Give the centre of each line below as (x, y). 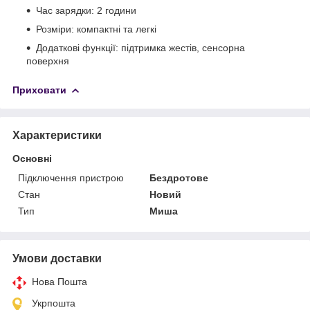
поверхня (48, 61)
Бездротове (179, 177)
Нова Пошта (60, 281)
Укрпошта (54, 303)
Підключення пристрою (71, 177)
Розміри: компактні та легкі (96, 29)
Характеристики (57, 135)
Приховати (39, 90)
